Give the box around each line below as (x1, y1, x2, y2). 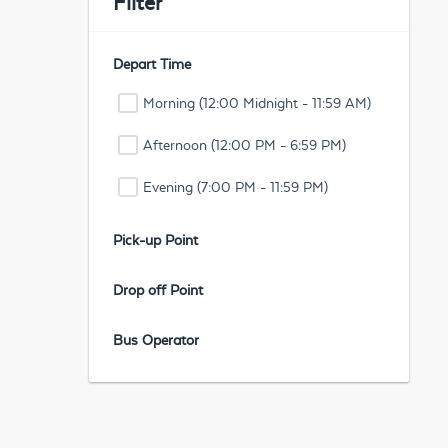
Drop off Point (113, 282, 203, 298)
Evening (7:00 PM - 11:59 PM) (143, 179, 328, 195)
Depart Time (113, 56, 191, 72)
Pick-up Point (113, 232, 198, 248)
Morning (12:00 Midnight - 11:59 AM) (143, 95, 371, 111)
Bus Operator (113, 332, 199, 348)
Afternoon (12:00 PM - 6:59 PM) (143, 137, 346, 153)
